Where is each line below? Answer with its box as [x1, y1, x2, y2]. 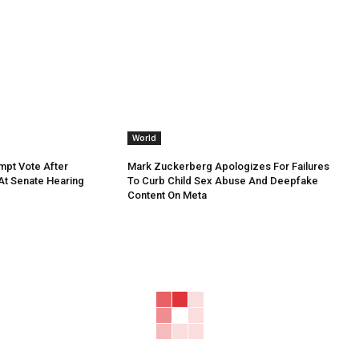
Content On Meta [127, 188, 207, 201]
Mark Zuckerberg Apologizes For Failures [127, 159, 329, 172]
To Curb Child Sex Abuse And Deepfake [127, 174, 318, 187]
